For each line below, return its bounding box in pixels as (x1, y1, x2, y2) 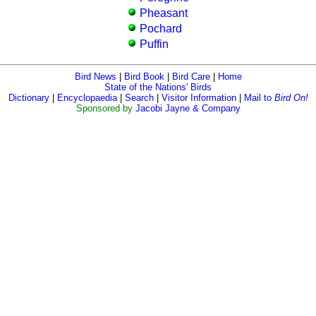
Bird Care (171, 71, 210, 82)
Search (124, 92, 154, 103)
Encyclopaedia (56, 92, 117, 103)
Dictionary (8, 92, 49, 103)
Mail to (243, 92, 274, 103)
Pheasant (140, 6, 188, 19)
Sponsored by (75, 102, 133, 114)
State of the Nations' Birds (104, 81, 212, 92)
